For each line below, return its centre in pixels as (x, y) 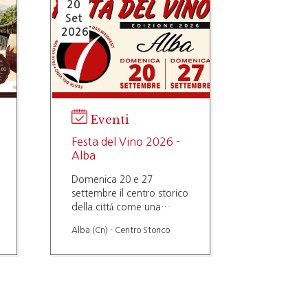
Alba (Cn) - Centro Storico (121, 230)
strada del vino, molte (120, 221)
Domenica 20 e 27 (112, 180)
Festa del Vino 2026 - (126, 141)
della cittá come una (116, 207)
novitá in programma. (119, 235)
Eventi (110, 119)
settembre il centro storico (130, 194)
